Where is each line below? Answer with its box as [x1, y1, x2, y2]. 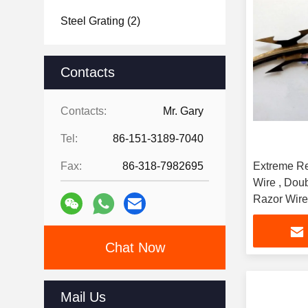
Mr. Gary [163, 105, 203, 117]
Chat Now [104, 240, 165, 255]
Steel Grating [60, 15, 124, 27]
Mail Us [60, 289, 106, 305]
